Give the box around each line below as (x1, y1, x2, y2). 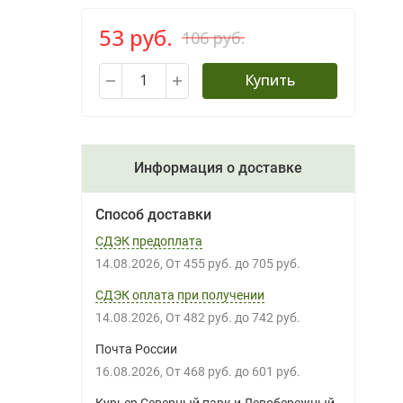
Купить (244, 70, 295, 90)
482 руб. (190, 310, 232, 325)
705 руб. (258, 256, 300, 271)
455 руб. (190, 256, 232, 271)
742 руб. (258, 310, 300, 325)
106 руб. (181, 26, 245, 49)
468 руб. (190, 364, 232, 379)
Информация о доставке (133, 159, 302, 176)
